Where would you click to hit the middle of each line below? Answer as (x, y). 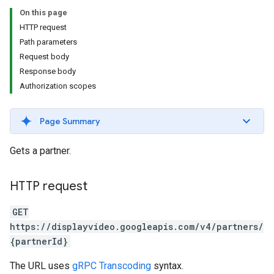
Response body (48, 71)
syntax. (167, 266)
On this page (43, 13)
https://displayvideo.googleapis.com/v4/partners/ (137, 227)
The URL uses (41, 266)
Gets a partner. (40, 151)
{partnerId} (39, 241)
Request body (44, 57)
